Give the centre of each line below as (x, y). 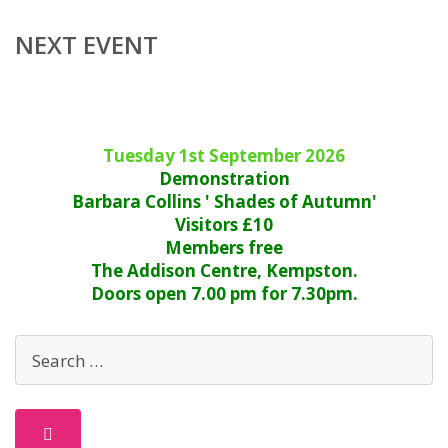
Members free (224, 247)
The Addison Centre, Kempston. (224, 270)
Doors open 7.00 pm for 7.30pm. (224, 293)
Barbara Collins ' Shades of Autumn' (224, 201)
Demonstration (224, 178)
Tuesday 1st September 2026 (224, 155)
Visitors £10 (224, 224)
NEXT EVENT (86, 44)
